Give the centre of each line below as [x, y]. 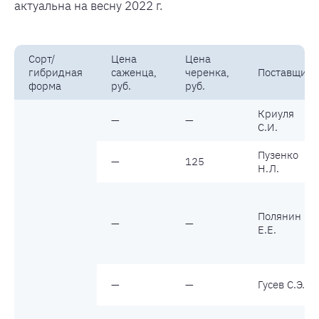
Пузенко [278, 155]
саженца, [134, 72]
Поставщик [285, 72]
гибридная [56, 72]
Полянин [279, 216]
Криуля [276, 113]
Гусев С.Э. [281, 284]
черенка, [207, 72]
